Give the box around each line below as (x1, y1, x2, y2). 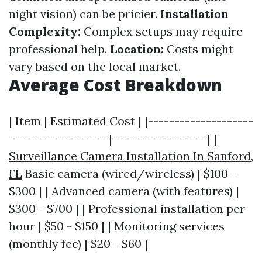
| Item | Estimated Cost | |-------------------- (9, 113, 253, 128)
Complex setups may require (81, 24, 243, 39)
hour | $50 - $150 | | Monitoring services (9, 219, 225, 233)
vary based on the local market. (9, 59, 181, 74)
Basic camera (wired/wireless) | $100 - (22, 166, 236, 181)
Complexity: (9, 24, 81, 39)
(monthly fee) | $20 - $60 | (9, 236, 148, 251)
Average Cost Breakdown (9, 74, 222, 96)
